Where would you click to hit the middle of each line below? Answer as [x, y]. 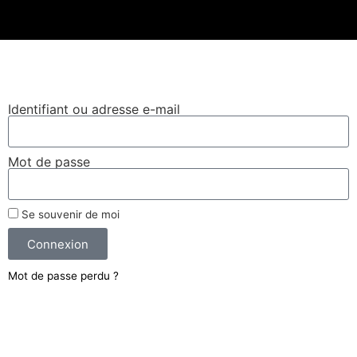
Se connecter [48, 97]
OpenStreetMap [321, 25]
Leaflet [312, 13]
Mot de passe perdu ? [63, 276]
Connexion [58, 244]
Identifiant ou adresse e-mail [94, 110]
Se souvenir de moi [69, 215]
